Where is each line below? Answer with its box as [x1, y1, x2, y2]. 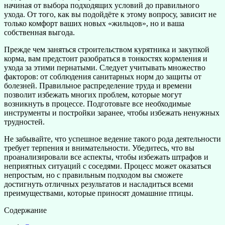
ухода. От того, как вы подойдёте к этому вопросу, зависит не [4, 10, 216, 19]
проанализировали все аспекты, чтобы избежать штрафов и [4, 152, 208, 161]
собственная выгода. [4, 28, 75, 37]
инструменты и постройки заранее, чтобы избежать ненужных [4, 108, 219, 117]
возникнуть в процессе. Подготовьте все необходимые [4, 99, 191, 108]
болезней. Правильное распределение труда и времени [4, 81, 192, 90]
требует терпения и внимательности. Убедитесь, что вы [4, 143, 194, 152]
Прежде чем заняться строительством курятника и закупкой [4, 45, 209, 54]
